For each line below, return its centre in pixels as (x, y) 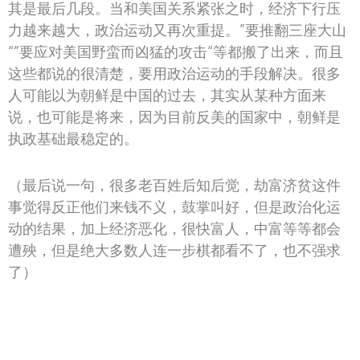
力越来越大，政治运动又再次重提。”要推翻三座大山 (177, 29)
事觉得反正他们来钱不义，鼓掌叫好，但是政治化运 (174, 207)
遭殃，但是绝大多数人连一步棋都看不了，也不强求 (174, 250)
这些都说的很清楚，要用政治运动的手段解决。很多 (174, 73)
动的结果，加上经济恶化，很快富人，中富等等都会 (174, 229)
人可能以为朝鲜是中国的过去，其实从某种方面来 (167, 94)
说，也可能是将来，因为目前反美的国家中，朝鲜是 (174, 116)
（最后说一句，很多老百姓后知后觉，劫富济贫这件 (174, 185)
